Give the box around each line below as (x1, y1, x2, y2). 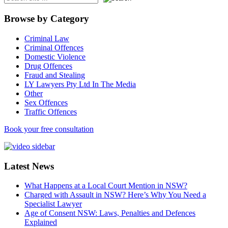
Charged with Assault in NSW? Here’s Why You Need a (24, 190, 206, 199)
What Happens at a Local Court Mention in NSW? (24, 181, 187, 190)
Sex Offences (24, 98, 68, 107)
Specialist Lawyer (24, 199, 82, 209)
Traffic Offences (24, 107, 77, 116)
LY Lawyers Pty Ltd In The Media (24, 79, 136, 89)
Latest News (4, 160, 54, 172)
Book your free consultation (4, 124, 94, 133)
